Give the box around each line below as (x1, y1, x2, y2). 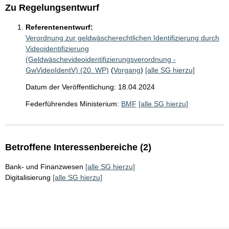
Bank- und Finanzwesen (5, 163, 83, 171)
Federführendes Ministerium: (26, 100, 119, 108)
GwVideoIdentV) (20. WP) (26, 66, 109, 74)
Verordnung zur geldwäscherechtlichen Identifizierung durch (26, 34, 219, 42)
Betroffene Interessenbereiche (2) (5, 142, 151, 152)
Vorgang (113, 66, 141, 74)
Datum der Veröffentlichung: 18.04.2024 (26, 83, 155, 91)
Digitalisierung (5, 173, 51, 181)
